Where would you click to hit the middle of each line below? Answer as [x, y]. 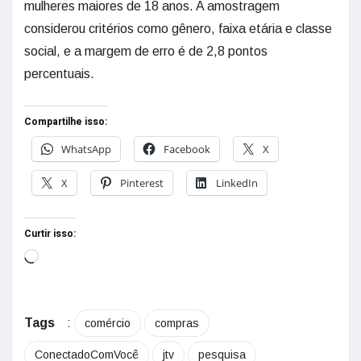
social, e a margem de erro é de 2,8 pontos [146, 51]
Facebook [187, 149]
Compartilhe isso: [66, 122]
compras [177, 323]
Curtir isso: [50, 234]
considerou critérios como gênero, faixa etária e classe [178, 29]
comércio [108, 323]
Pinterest [142, 183]
